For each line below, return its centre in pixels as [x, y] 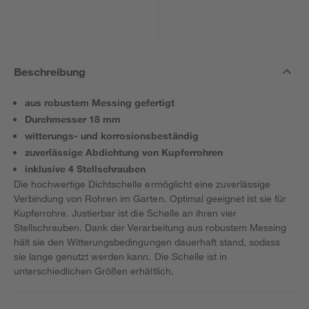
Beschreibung [50, 71]
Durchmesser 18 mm [73, 119]
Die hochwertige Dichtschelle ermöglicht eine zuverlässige [142, 184]
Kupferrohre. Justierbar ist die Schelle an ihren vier [125, 213]
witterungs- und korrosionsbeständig [112, 136]
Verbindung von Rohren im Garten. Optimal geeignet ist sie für [150, 198]
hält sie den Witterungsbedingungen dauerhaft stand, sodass [147, 242]
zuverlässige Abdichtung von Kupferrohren [124, 152]
